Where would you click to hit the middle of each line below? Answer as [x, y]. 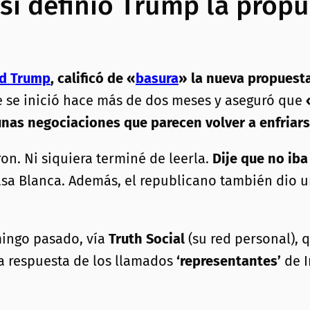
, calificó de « [93, 79]
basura [157, 79]
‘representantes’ [229, 261]
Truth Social [147, 239]
